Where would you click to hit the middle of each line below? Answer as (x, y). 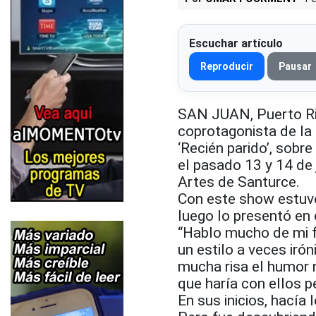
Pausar (295, 66)
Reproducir (227, 66)
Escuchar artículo (236, 43)
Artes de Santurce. (239, 182)
